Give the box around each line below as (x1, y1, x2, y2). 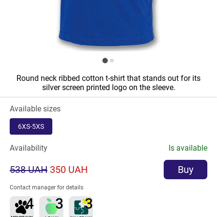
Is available (169, 143, 207, 153)
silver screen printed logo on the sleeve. (42, 83, 175, 92)
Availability (10, 143, 47, 153)
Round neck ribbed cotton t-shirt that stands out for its (16, 74, 201, 83)
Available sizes (10, 104, 61, 113)
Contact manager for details (10, 184, 83, 191)
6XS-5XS (18, 123, 44, 130)
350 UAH (50, 164, 88, 175)
